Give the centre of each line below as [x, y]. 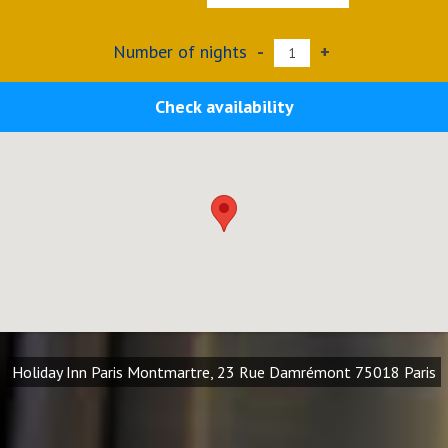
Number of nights [182, 51]
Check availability [224, 106]
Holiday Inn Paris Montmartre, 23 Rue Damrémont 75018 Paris [224, 372]
